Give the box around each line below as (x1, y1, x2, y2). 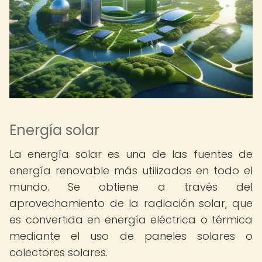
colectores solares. (9, 245, 108, 260)
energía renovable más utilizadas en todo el (9, 163, 253, 178)
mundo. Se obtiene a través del (9, 180, 253, 194)
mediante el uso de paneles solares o (9, 229, 253, 243)
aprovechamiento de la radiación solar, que (9, 196, 253, 211)
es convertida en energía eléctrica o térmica (9, 212, 253, 227)
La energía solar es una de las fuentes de (9, 147, 253, 161)
